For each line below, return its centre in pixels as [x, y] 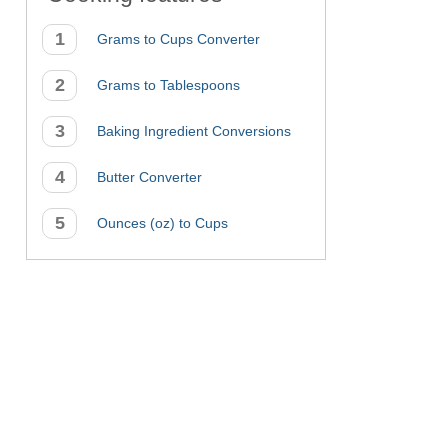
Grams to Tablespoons [168, 85]
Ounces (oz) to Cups [162, 223]
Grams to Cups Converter [178, 39]
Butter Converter [149, 177]
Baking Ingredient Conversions [194, 131]
